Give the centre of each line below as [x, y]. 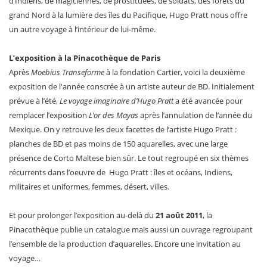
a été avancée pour [208, 100]
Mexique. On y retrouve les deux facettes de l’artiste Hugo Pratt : [123, 129]
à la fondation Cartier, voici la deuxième [175, 72]
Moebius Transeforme [68, 72]
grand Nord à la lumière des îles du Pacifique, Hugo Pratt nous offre [128, 15]
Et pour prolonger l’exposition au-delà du [81, 215]
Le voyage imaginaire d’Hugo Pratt [117, 100]
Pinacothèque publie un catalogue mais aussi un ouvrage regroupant [131, 229]
